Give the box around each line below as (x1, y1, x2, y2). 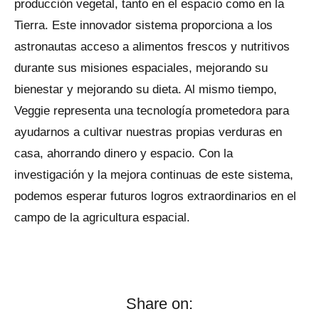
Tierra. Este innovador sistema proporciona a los (14, 19, 273, 33)
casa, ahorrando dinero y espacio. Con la (14, 147, 233, 161)
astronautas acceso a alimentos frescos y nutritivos (14, 40, 290, 54)
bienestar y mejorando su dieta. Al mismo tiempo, (14, 83, 277, 97)
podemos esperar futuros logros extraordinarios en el (14, 189, 296, 204)
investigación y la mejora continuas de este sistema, (14, 168, 293, 182)
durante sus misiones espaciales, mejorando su (14, 61, 268, 75)
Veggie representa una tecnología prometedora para (14, 104, 289, 118)
